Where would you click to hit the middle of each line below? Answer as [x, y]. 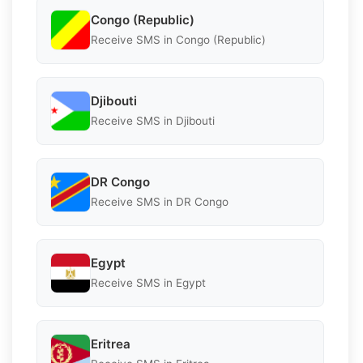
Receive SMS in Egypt [148, 283]
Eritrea [111, 344]
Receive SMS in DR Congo [160, 202]
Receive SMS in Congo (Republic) [178, 40]
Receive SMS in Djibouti [153, 121]
